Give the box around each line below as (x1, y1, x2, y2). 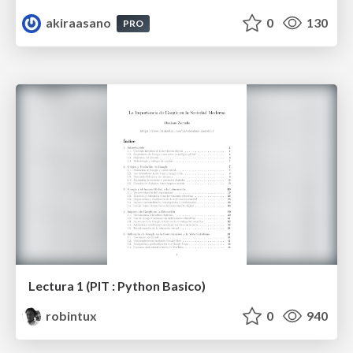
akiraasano (43, 14, 114, 30)
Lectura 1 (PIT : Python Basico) (28, 278, 206, 294)
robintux (43, 308, 98, 324)
